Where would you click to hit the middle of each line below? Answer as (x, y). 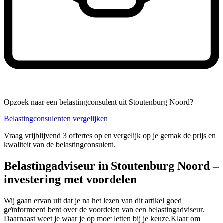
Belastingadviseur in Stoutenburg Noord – (111, 166)
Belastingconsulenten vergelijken (56, 119)
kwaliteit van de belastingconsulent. (60, 145)
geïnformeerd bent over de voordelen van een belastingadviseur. (104, 210)
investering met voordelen (70, 179)
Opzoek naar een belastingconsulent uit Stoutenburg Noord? (99, 102)
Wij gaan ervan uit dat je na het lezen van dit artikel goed (93, 201)
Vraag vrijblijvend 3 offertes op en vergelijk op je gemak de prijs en (110, 136)
